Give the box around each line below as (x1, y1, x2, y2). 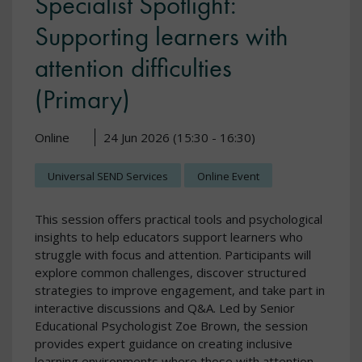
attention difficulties (35, 50, 232, 85)
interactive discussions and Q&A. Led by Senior (35, 299, 295, 316)
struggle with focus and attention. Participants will (35, 246, 311, 263)
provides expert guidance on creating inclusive (35, 335, 293, 351)
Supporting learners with (35, 19, 288, 53)
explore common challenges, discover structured (35, 263, 306, 280)
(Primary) (35, 82, 130, 116)
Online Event (197, 168, 259, 183)
